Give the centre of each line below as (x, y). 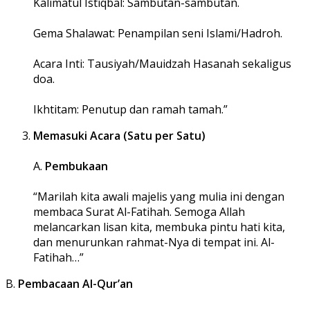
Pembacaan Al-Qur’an (75, 284)
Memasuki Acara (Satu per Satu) (119, 136)
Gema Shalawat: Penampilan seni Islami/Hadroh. (158, 34)
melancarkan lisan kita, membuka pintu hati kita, (159, 227)
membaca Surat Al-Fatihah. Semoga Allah (139, 212)
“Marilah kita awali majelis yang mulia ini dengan (159, 197)
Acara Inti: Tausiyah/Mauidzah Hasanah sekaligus (162, 64)
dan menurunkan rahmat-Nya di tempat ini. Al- (154, 243)
